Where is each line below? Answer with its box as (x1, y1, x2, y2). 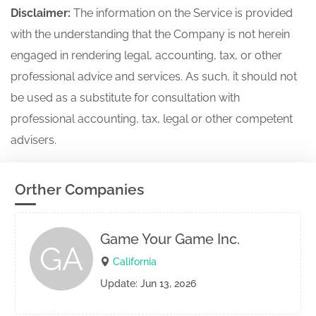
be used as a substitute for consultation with (11, 91, 240, 104)
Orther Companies (15, 181, 144, 198)
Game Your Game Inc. (100, 231, 240, 248)
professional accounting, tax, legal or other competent (11, 112, 293, 126)
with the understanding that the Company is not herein (11, 28, 290, 41)
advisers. (11, 133, 56, 147)
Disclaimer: (11, 6, 73, 20)
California (113, 256, 157, 267)
